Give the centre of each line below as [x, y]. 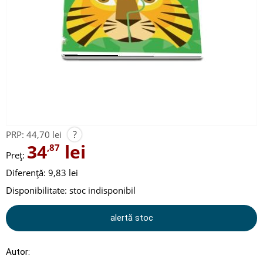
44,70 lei [44, 134]
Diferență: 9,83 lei [42, 173]
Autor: [18, 252]
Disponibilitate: [36, 190]
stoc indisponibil [102, 190]
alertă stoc [131, 218]
